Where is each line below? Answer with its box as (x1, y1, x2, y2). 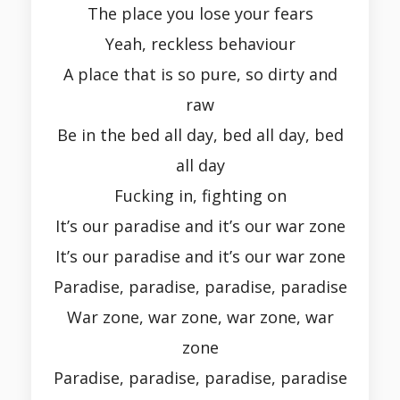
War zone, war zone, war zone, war (66, 306, 334, 329)
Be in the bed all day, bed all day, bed (56, 124, 344, 146)
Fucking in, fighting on (113, 185, 287, 207)
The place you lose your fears (87, 3, 313, 25)
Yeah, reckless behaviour (104, 33, 296, 55)
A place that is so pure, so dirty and (62, 63, 337, 86)
